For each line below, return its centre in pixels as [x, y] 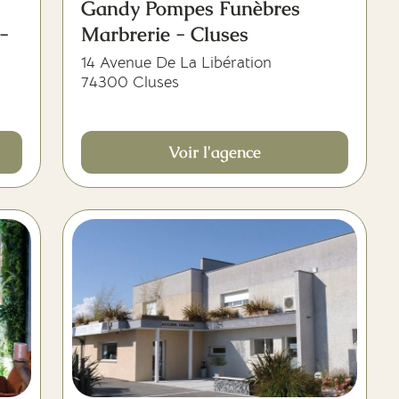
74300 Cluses [130, 82]
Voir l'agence [215, 152]
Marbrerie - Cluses [165, 34]
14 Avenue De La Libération [176, 62]
